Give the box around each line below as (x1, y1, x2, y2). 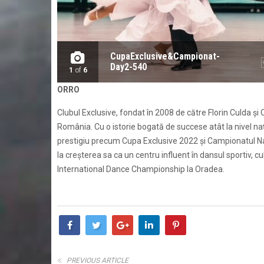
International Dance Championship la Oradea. (57, 164, 225, 174)
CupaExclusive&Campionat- (110, 50, 220, 62)
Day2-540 (110, 61, 147, 72)
